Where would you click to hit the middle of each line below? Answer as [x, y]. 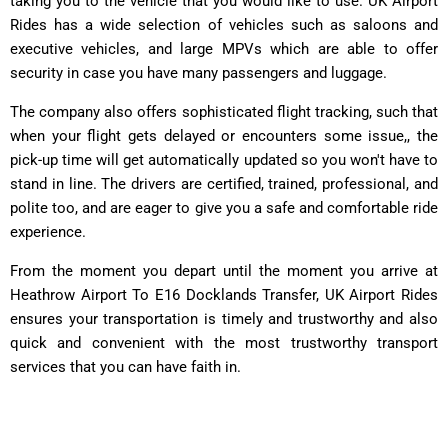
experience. [48, 231]
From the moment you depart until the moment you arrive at [224, 270]
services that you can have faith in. [125, 366]
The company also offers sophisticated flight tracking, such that [224, 111]
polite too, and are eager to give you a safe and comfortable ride [224, 207]
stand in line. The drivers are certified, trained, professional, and [224, 183]
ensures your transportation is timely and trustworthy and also [224, 318]
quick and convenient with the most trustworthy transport [224, 342]
